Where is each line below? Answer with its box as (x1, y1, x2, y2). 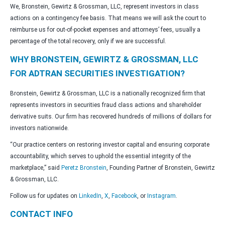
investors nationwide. (10, 125, 69, 132)
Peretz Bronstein (61, 164, 106, 172)
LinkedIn (79, 192, 101, 200)
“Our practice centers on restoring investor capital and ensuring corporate (10, 141, 209, 149)
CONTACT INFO (10, 209, 73, 219)
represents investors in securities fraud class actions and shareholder (10, 101, 201, 109)
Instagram (147, 192, 176, 200)
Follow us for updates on (10, 192, 79, 200)
